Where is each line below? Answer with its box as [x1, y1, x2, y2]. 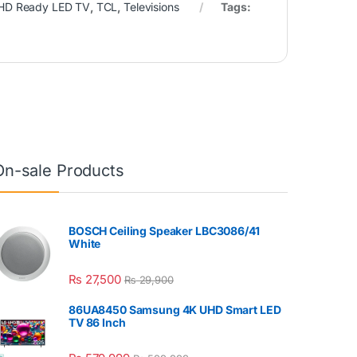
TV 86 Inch [69, 316, 126, 330]
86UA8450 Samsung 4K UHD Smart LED [69, 303, 281, 317]
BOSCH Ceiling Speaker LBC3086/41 [69, 224, 260, 238]
